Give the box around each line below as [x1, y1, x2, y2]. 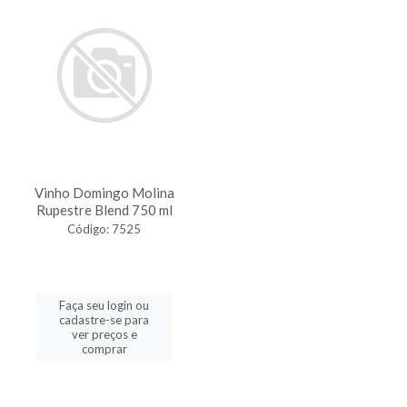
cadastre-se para [59, 313, 149, 327]
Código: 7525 [67, 222, 141, 236]
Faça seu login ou [59, 298, 149, 313]
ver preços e [71, 327, 137, 342]
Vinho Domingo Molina [34, 184, 174, 201]
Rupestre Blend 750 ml [35, 202, 173, 218]
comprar [81, 342, 127, 356]
